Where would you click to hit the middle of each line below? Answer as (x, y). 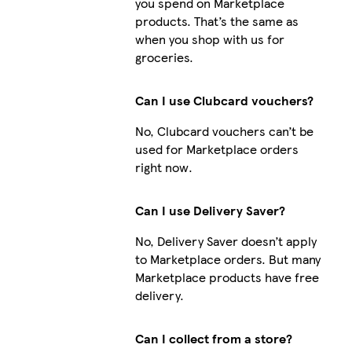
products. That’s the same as (216, 20)
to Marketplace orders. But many (227, 258)
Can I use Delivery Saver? (210, 210)
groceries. (164, 57)
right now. (163, 167)
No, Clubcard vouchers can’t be (224, 130)
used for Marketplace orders (216, 148)
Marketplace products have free (227, 277)
